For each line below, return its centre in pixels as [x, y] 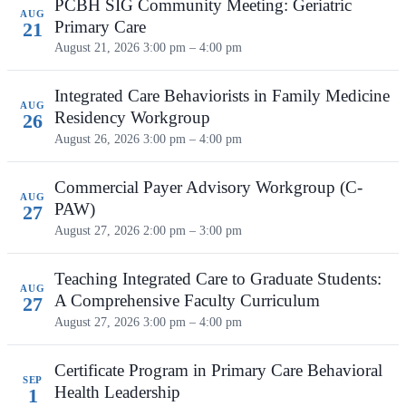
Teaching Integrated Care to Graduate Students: [218, 279]
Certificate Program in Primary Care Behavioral [218, 371]
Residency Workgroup [132, 118]
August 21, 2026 [99, 48]
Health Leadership [117, 392]
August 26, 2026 [99, 139]
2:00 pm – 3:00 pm [193, 231]
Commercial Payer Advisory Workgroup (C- [208, 188]
